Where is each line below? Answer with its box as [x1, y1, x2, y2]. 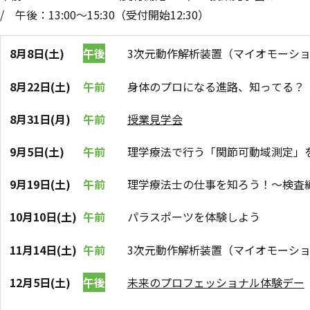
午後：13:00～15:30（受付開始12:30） [15, 6, 209, 23]
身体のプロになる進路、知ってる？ [127, 77, 304, 95]
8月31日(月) [10, 110, 71, 127]
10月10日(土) [10, 208, 77, 226]
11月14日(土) [10, 241, 77, 258]
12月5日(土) [10, 273, 71, 291]
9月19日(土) [10, 176, 71, 193]
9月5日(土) [10, 143, 65, 160]
